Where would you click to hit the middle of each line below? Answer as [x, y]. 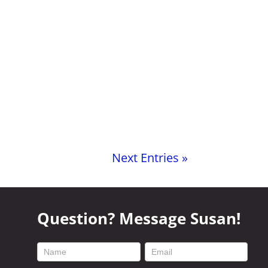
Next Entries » [150, 157]
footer [52, 248]
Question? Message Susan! [139, 218]
